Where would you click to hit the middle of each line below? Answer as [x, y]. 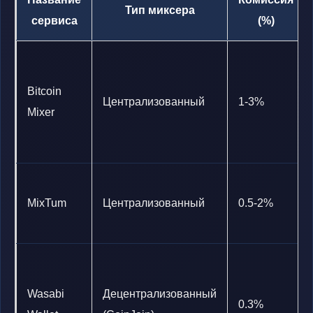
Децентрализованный [160, 294]
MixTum [47, 203]
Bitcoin [44, 91]
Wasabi [46, 294]
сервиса [54, 21]
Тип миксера [160, 10]
